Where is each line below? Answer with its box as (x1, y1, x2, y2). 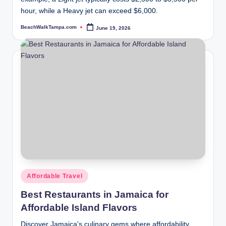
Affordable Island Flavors (21, 202, 137, 213)
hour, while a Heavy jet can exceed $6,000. (21, 7, 158, 15)
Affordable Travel (27, 172, 83, 180)
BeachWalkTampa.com (21, 24, 77, 30)
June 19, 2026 (96, 25, 131, 31)
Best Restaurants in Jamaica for (21, 189, 168, 200)
